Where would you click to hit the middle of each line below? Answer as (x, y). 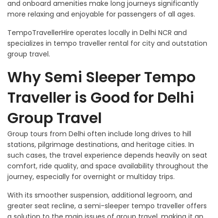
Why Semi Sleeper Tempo (101, 78)
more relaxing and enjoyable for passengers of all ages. (101, 14)
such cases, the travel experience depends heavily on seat (107, 155)
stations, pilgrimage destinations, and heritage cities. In (101, 145)
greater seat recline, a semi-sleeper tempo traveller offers (107, 206)
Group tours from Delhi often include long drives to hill (99, 134)
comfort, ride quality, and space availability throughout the (108, 166)
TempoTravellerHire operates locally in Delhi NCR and (97, 33)
